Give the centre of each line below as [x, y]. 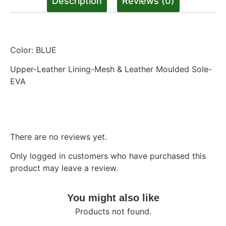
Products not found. [113, 212]
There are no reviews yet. [59, 136]
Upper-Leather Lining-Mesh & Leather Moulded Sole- [111, 69]
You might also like [113, 198]
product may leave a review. [64, 168]
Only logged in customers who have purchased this [108, 156]
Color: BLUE [33, 50]
